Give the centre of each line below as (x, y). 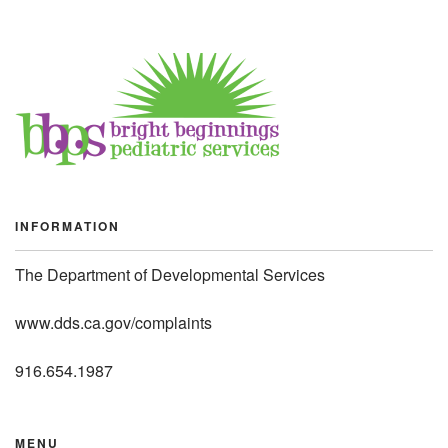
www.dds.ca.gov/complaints (113, 322)
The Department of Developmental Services (170, 274)
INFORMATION (67, 226)
